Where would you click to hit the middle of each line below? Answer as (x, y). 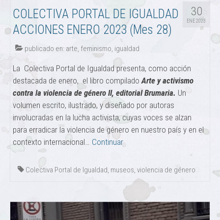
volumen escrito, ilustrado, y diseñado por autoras (94, 105)
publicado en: (44, 48)
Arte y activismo (167, 80)
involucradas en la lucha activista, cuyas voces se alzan (102, 117)
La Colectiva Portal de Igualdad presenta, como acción (102, 68)
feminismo (96, 48)
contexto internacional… (52, 142)
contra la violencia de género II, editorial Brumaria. (95, 93)
